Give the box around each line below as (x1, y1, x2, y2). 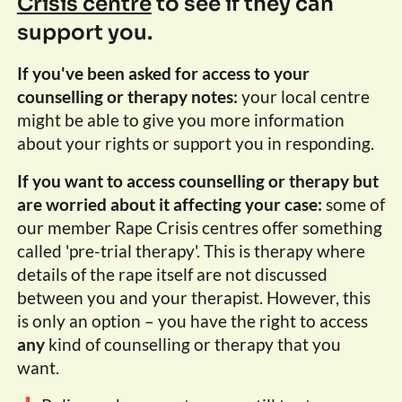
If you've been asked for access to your (16, 63, 310, 84)
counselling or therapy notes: (16, 86, 238, 108)
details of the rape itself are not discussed (16, 264, 328, 285)
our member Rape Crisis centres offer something (16, 217, 382, 239)
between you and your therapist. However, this (16, 287, 371, 309)
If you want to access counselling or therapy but (16, 170, 379, 192)
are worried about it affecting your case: (16, 194, 322, 215)
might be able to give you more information (16, 109, 345, 131)
